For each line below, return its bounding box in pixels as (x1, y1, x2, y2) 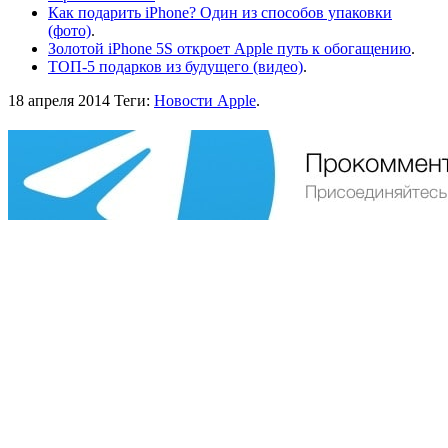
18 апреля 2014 (8, 91, 110, 109)
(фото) (48, 21, 91, 39)
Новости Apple (154, 91, 256, 109)
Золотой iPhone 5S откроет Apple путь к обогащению (48, 39, 411, 57)
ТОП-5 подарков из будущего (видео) (48, 57, 303, 75)
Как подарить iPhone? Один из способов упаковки (48, 3, 392, 21)
